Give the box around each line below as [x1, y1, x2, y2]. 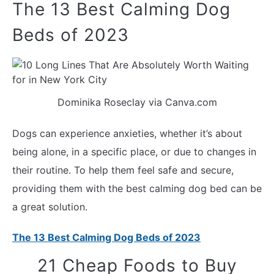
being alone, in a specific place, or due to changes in [12, 145, 256, 158]
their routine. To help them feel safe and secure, [12, 163, 234, 176]
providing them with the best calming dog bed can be [12, 182, 262, 194]
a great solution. [12, 200, 87, 213]
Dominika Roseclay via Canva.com [57, 95, 217, 108]
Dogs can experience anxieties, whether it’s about [12, 127, 242, 139]
